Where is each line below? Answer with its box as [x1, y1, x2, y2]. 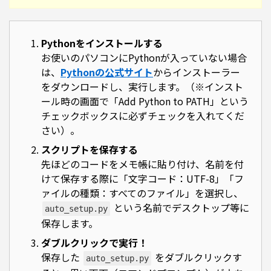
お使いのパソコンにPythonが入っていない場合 [41, 50, 247, 65]
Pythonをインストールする [41, 36, 163, 51]
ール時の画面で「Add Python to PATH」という [41, 94, 249, 109]
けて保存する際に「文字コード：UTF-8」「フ [41, 171, 244, 186]
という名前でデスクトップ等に [111, 200, 249, 215]
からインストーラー [153, 65, 240, 80]
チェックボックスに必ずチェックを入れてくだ [41, 108, 244, 123]
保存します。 [41, 216, 98, 231]
